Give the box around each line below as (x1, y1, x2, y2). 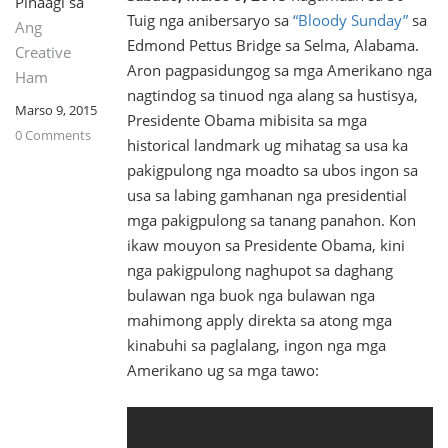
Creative (15, 42, 71, 62)
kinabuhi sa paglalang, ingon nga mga (127, 335, 386, 355)
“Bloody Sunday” (293, 10, 408, 30)
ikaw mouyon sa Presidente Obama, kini (127, 235, 405, 255)
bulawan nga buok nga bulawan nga (127, 285, 375, 305)
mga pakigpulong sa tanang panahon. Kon (127, 210, 416, 230)
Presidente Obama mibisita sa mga (127, 110, 367, 130)
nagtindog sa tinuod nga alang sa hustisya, (127, 85, 418, 105)
